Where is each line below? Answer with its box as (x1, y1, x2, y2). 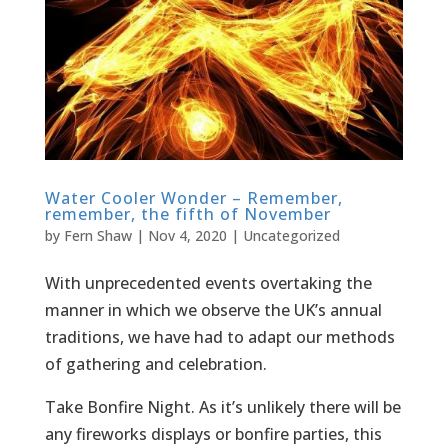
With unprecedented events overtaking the (44, 271, 372, 294)
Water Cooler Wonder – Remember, (44, 186, 343, 209)
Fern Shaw (63, 225, 132, 245)
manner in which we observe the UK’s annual (44, 298, 382, 321)
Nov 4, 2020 (147, 225, 227, 245)
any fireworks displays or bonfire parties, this (44, 422, 382, 445)
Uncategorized (242, 225, 340, 245)
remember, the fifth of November (44, 202, 331, 225)
